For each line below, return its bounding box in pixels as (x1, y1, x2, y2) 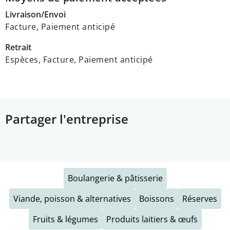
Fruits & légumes (32, 214, 98, 225)
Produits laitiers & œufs (106, 214, 198, 225)
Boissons (139, 193, 174, 204)
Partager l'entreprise (5, 110, 128, 127)
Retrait (5, 42, 31, 53)
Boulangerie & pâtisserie (67, 172, 163, 184)
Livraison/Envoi (5, 9, 66, 20)
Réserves (182, 193, 217, 204)
